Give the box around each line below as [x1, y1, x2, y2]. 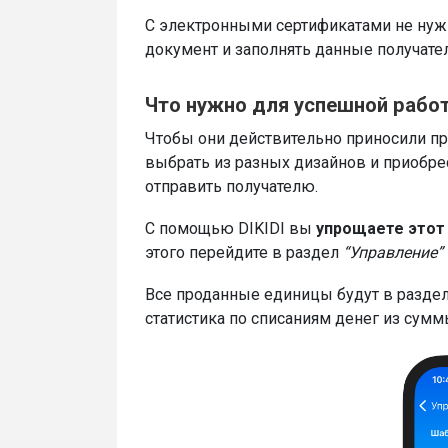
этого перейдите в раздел [145, 243, 339, 263]
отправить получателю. [145, 177, 318, 197]
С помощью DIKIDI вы [145, 219, 316, 239]
